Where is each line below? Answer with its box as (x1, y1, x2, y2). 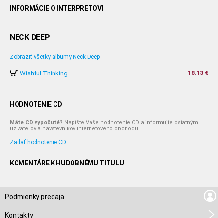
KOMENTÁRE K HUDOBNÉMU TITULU (10, 159, 124, 167)
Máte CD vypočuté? (10, 119, 63, 126)
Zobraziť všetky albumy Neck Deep (10, 54, 100, 60)
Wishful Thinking (20, 70, 68, 77)
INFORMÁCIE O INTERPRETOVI (10, 4, 104, 12)
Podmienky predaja (5, 193, 64, 200)
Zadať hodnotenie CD (10, 139, 66, 145)
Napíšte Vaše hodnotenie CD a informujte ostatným (63, 119, 198, 126)
